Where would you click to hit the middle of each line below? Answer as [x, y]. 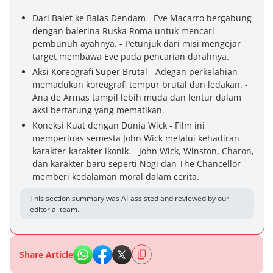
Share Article [46, 254]
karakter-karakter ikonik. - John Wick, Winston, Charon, [143, 151]
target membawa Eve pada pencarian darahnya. [131, 56]
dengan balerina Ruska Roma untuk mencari [123, 31]
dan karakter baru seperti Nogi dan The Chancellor [136, 164]
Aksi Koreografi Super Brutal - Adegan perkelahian [135, 72]
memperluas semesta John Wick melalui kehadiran [136, 138]
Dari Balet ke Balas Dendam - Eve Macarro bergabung [142, 18]
